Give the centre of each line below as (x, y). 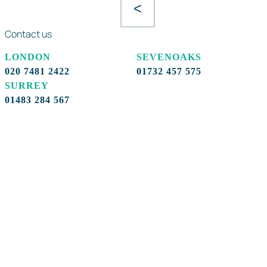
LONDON (28, 57)
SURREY (27, 85)
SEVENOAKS (169, 57)
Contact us (28, 34)
